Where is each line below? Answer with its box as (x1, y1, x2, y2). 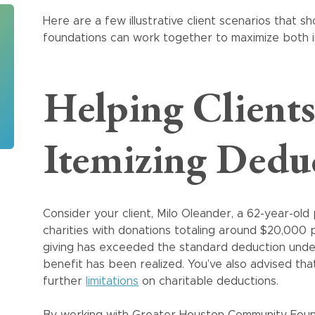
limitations (86, 275, 139, 287)
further (43, 275, 86, 287)
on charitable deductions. (139, 275, 283, 287)
